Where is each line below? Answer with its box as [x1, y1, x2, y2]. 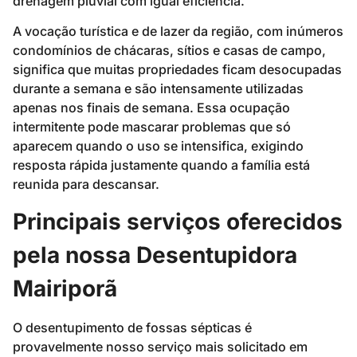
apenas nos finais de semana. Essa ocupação [13, 99, 290, 116]
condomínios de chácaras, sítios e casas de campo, [13, 41, 326, 58]
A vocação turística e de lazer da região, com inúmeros [13, 22, 343, 39]
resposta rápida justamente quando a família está [13, 156, 310, 173]
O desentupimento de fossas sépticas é [13, 320, 252, 336]
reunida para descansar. [13, 175, 159, 192]
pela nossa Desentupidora [13, 241, 297, 269]
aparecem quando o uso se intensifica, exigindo [13, 137, 304, 154]
